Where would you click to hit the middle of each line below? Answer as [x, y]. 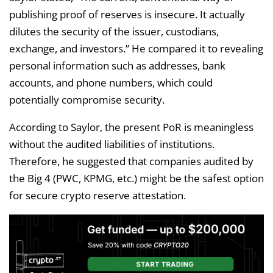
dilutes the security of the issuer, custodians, [114, 32]
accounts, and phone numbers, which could [111, 83]
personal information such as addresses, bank [117, 66]
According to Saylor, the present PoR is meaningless [131, 127]
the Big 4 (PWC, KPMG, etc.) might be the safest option [136, 179]
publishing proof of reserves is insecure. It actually [127, 15]
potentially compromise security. [87, 100]
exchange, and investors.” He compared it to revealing [136, 49]
